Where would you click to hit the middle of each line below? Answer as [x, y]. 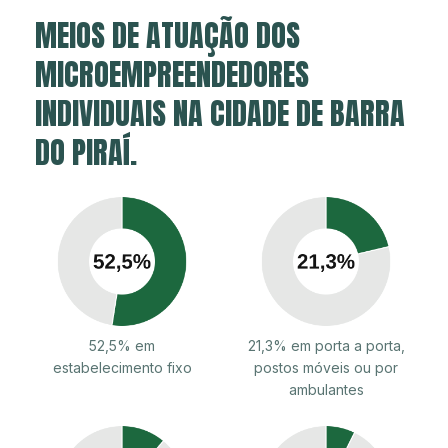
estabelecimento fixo [122, 367]
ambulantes [326, 389]
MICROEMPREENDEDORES [172, 74]
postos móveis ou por [326, 367]
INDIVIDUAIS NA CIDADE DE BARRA [220, 113]
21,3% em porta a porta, [326, 345]
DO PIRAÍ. [86, 152]
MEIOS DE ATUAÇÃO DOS [167, 35]
